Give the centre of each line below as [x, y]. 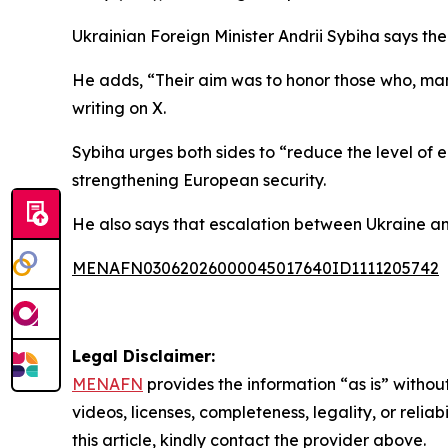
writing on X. [119, 108]
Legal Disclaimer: [143, 356]
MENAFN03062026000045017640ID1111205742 [255, 268]
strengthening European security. [199, 180]
